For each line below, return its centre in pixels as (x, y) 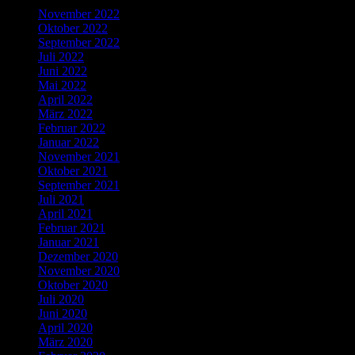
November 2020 (79, 270)
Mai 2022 (62, 85)
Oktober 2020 (73, 284)
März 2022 (65, 113)
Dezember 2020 (78, 256)
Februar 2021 (72, 227)
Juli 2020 (61, 299)
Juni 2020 (63, 313)
